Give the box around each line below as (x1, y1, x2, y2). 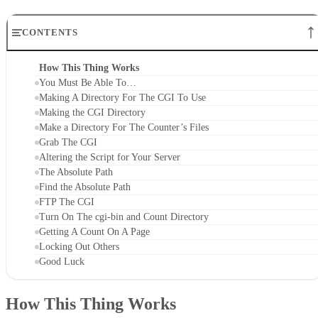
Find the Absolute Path (39, 182, 131, 193)
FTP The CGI (39, 197, 94, 208)
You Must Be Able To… (39, 77, 136, 89)
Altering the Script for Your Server (39, 152, 180, 163)
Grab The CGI (39, 137, 97, 148)
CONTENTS (22, 27, 79, 38)
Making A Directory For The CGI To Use (39, 92, 206, 104)
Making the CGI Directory (39, 107, 146, 119)
